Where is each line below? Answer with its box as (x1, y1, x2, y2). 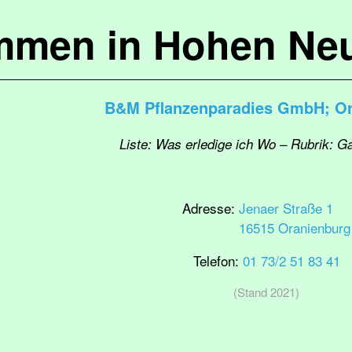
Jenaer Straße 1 (239, 198, 333, 218)
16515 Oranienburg (239, 218, 350, 237)
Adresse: (182, 198, 239, 218)
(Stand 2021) (233, 284, 299, 300)
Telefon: (192, 251, 243, 270)
